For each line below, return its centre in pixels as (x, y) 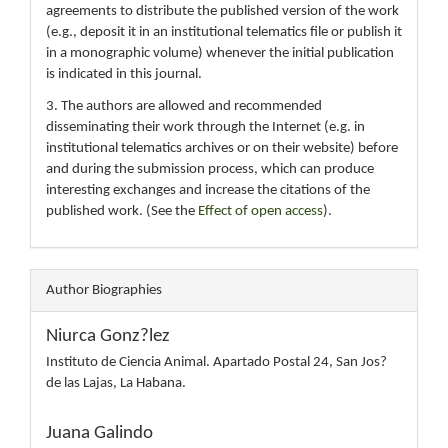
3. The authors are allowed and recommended (184, 106)
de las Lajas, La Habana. (116, 383)
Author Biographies (104, 290)
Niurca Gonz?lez (108, 336)
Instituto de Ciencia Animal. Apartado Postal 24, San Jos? (216, 362)
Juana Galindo (99, 433)
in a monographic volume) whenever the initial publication (220, 53)
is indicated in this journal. (124, 74)
